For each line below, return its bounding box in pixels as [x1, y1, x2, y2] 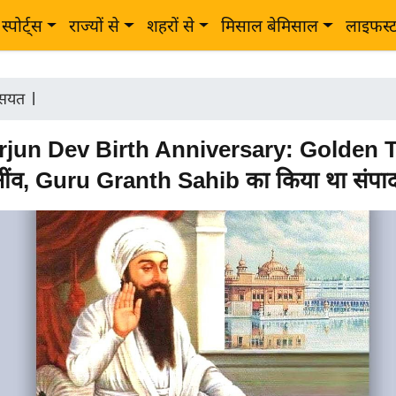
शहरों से [146, 17, 194, 35]
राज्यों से [69, 17, 120, 35]
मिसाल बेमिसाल [221, 17, 319, 35]
